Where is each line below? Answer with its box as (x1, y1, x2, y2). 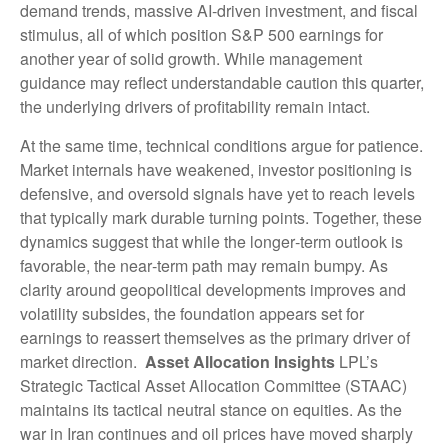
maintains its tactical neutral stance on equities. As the (20, 398, 402, 422)
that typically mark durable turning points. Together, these (20, 206, 422, 230)
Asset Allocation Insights (145, 350, 339, 374)
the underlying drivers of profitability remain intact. (20, 95, 370, 119)
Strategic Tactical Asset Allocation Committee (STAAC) (20, 374, 407, 398)
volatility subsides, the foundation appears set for (20, 302, 364, 326)
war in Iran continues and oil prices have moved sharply (20, 422, 413, 446)
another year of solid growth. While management (20, 47, 362, 71)
